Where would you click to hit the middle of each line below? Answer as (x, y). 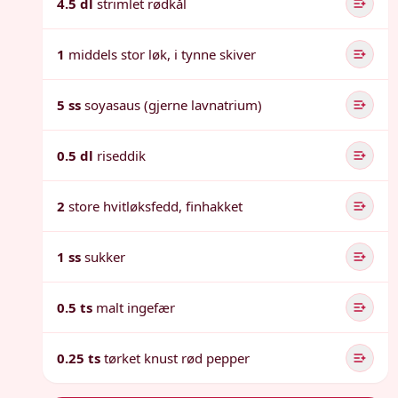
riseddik (121, 155)
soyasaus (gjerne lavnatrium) (173, 105)
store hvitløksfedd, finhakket (155, 206)
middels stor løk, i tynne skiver (162, 54)
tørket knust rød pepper (177, 358)
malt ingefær (135, 307)
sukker (105, 257)
